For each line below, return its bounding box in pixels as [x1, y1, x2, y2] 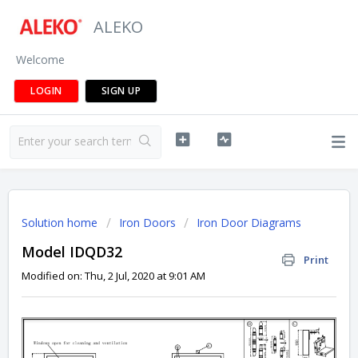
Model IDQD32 [22, 242, 122, 261]
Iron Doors [119, 215, 176, 230]
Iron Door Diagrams [197, 215, 301, 230]
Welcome [16, 52, 65, 67]
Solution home [22, 215, 101, 230]
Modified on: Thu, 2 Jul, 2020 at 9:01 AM [22, 268, 205, 283]
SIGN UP [101, 84, 141, 97]
